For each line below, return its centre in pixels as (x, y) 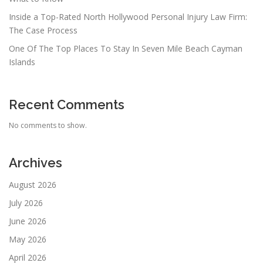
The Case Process (43, 30)
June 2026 (28, 221)
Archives (36, 162)
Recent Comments (67, 104)
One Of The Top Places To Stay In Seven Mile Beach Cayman (126, 48)
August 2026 (33, 184)
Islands (22, 62)
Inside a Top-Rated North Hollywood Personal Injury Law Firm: (128, 16)
